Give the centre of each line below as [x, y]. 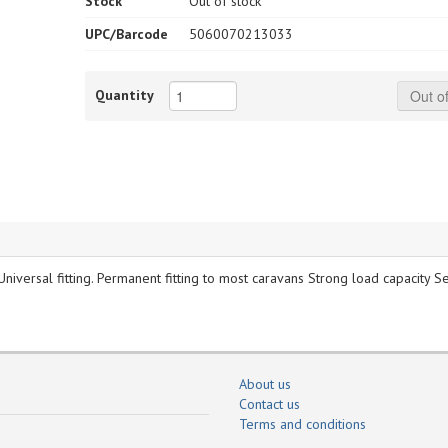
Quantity [125, 94]
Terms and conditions [302, 424]
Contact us [269, 404]
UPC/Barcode [127, 34]
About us [265, 384]
